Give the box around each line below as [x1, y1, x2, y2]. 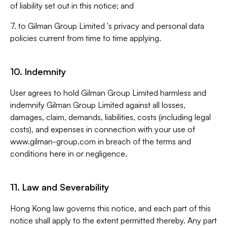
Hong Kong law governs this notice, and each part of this [10, 203, 211, 213]
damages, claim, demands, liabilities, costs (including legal [10, 112, 211, 122]
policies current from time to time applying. [10, 33, 161, 43]
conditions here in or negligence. [10, 148, 127, 159]
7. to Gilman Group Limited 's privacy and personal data [10, 21, 204, 31]
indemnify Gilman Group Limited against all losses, [10, 100, 185, 110]
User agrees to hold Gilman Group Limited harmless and [10, 88, 206, 98]
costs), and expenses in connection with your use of [10, 124, 195, 134]
